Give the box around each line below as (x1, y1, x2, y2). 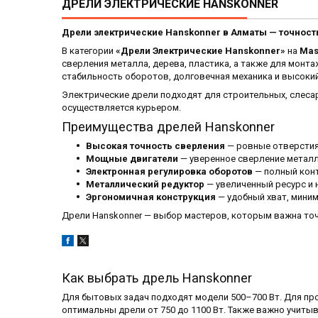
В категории (62, 45, 116, 57)
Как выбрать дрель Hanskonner (62, 270, 252, 286)
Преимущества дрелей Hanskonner (62, 119, 275, 135)
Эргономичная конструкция (86, 192, 216, 203)
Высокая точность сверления (86, 141, 225, 152)
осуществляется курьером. (62, 102, 181, 114)
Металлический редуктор (86, 179, 204, 190)
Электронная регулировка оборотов (86, 166, 253, 177)
